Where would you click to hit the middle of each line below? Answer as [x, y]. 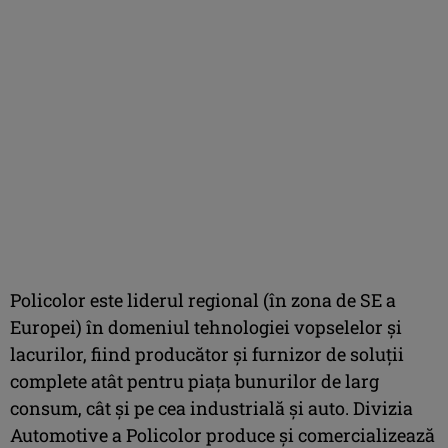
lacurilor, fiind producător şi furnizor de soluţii [207, 353]
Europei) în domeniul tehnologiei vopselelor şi [206, 326]
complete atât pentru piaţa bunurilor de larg [194, 380]
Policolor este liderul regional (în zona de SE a [203, 299]
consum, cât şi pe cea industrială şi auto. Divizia [211, 407]
